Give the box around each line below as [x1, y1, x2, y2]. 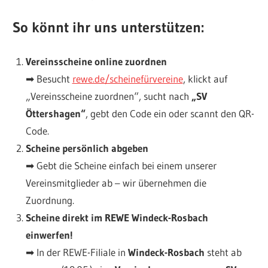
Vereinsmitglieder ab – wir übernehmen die [25, 176, 206, 189]
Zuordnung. [25, 193, 74, 206]
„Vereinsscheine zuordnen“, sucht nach [25, 89, 191, 102]
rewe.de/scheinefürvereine [72, 72, 183, 85]
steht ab [204, 245, 242, 258]
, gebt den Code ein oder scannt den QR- [85, 106, 254, 120]
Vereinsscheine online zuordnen [25, 54, 167, 68]
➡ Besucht [25, 72, 72, 85]
